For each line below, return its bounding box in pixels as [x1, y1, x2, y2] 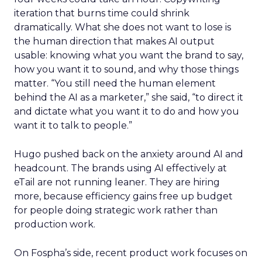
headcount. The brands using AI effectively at [14, 163, 227, 174]
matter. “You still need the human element [14, 78, 216, 89]
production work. [14, 219, 95, 230]
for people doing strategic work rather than [14, 205, 218, 216]
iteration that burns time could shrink [14, 8, 189, 19]
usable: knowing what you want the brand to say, [14, 50, 243, 61]
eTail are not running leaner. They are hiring [14, 177, 220, 188]
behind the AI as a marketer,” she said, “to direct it [14, 92, 243, 103]
